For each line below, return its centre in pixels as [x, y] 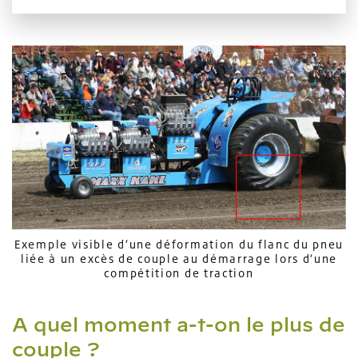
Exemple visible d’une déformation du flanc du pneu [179, 245]
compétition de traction [179, 273]
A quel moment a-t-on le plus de [179, 325]
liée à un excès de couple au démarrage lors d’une [179, 259]
